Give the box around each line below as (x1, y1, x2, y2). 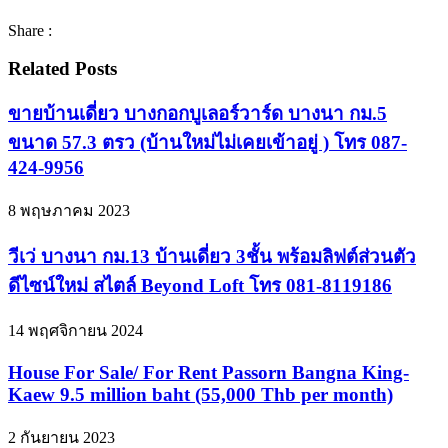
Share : (8, 21, 52, 39)
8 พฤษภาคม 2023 (8, 201, 130, 219)
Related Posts (8, 58, 117, 80)
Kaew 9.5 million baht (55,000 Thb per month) (8, 383, 393, 405)
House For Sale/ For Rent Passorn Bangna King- (8, 361, 409, 383)
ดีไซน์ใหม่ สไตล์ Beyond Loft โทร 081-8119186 (8, 274, 392, 296)
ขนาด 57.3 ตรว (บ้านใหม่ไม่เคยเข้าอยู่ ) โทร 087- (8, 132, 407, 154)
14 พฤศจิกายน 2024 (8, 322, 143, 340)
